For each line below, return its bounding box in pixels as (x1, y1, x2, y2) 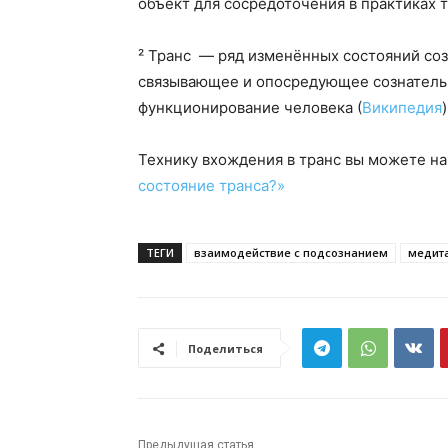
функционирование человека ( (138, 98, 362, 118)
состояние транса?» (138, 176, 285, 196)
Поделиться (188, 341, 263, 357)
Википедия (362, 98, 442, 118)
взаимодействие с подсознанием (194, 245, 388, 261)
